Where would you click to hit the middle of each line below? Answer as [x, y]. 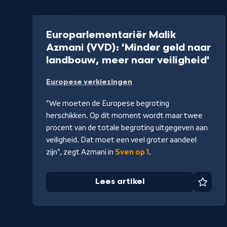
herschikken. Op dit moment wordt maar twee [124, 116]
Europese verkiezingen [89, 82]
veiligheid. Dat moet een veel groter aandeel [121, 140]
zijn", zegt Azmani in [81, 152]
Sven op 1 [132, 152]
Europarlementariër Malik [111, 35]
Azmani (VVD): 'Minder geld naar [128, 48]
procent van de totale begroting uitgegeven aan [127, 128]
